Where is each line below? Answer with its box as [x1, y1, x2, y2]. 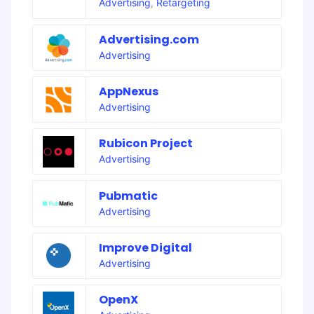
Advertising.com [98, 31, 199, 48]
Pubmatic [98, 187, 158, 204]
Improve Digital [98, 239, 192, 256]
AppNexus [98, 83, 158, 100]
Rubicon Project [98, 135, 193, 152]
